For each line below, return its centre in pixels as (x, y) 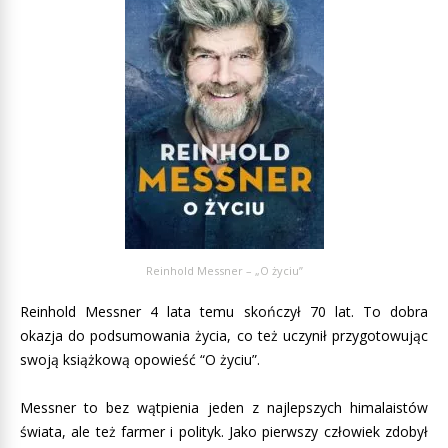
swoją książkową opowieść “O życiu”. (140, 360)
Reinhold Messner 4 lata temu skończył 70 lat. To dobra (224, 312)
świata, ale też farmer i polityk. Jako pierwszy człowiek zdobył (224, 432)
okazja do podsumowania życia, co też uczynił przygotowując (224, 336)
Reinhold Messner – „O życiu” (224, 271)
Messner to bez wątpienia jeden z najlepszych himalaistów (224, 408)
